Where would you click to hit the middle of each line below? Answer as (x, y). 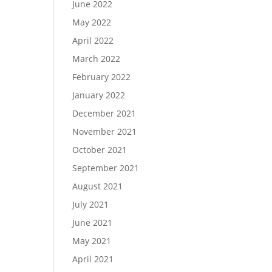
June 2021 (93, 223)
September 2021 (106, 168)
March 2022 (97, 59)
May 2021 (92, 241)
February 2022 (102, 77)
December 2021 (104, 113)
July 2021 (91, 204)
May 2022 (92, 22)
